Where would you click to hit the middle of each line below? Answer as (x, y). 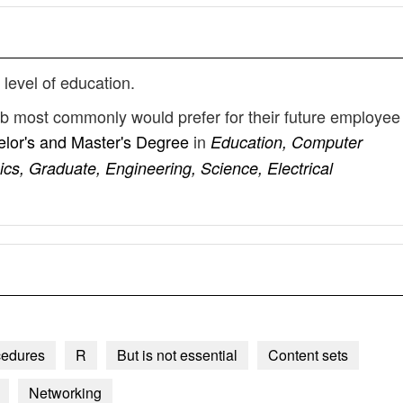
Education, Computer (287, 142)
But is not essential (177, 355)
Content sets (308, 355)
